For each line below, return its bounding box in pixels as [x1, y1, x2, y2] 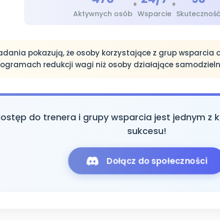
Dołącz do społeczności [108, 155, 205, 167]
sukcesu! [127, 125, 166, 137]
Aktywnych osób [73, 9, 133, 19]
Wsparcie [137, 9, 171, 19]
